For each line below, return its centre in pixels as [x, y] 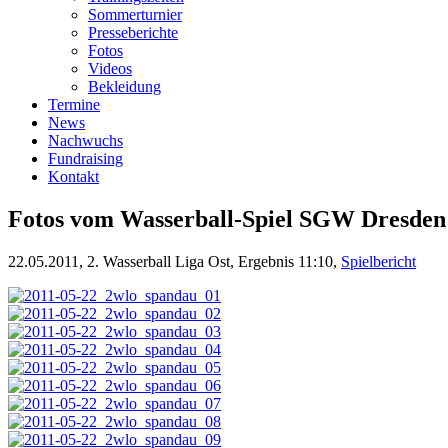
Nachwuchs [85, 140]
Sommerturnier [135, 14]
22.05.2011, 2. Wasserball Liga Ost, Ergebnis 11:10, [174, 261]
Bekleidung [124, 86]
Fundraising [85, 158]
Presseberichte [133, 32]
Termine [74, 104]
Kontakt [73, 176]
